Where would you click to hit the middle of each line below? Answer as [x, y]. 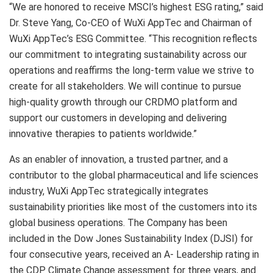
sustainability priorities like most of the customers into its [133, 207]
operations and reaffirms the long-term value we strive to [132, 70]
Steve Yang [47, 23]
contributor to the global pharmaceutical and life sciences [134, 175]
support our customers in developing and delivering [118, 118]
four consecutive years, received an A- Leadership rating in [134, 254]
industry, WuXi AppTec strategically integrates [109, 191]
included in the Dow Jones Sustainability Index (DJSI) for [131, 238]
